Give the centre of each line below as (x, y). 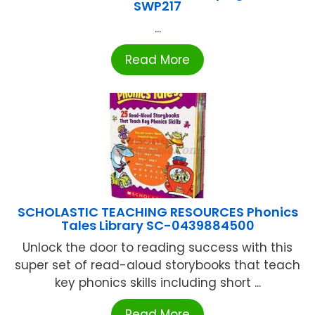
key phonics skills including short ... (157, 283)
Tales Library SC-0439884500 (157, 226)
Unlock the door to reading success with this (157, 248)
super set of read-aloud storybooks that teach (157, 265)
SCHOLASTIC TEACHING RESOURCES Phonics (157, 212)
